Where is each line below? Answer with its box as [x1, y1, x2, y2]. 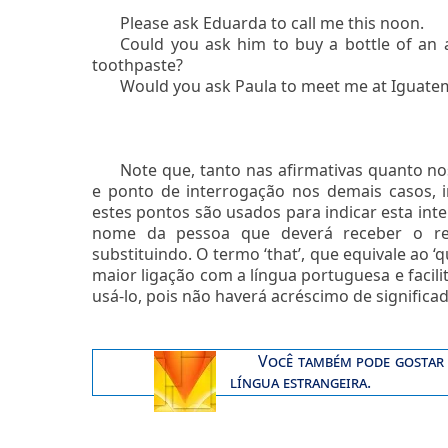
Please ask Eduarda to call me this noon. [120, 11, 425, 34]
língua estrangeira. [229, 371, 371, 394]
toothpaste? [92, 53, 183, 76]
